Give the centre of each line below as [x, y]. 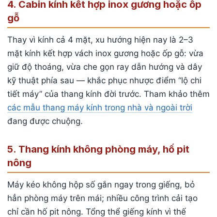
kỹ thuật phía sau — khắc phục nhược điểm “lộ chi [104, 80]
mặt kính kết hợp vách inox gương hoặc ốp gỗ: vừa [105, 53]
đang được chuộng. [45, 121]
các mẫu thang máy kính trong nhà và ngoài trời [100, 107]
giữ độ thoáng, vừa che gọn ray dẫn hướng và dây [105, 67]
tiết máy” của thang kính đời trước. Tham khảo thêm [108, 94]
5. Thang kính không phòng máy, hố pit [98, 149]
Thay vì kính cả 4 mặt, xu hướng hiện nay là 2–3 [100, 39]
